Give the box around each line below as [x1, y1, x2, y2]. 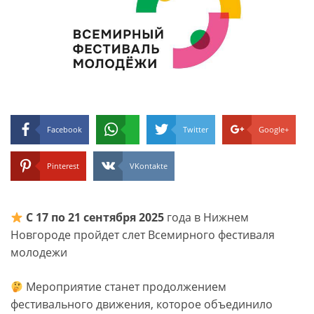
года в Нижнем [164, 210, 250, 226]
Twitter [183, 124, 208, 135]
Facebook [47, 124, 82, 135]
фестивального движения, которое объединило [11, 296, 273, 313]
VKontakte [130, 161, 168, 172]
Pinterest [47, 161, 79, 172]
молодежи [11, 245, 67, 261]
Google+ [259, 124, 289, 135]
